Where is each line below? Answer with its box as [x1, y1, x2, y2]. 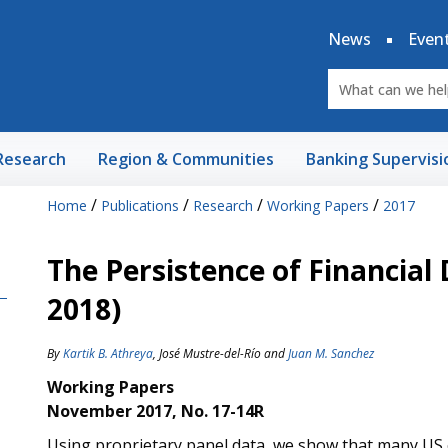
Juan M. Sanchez [287, 345, 374, 362]
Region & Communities [98, 148, 274, 170]
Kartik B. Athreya [62, 345, 153, 362]
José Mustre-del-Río [158, 345, 261, 362]
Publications [100, 196, 179, 215]
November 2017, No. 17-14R [46, 400, 264, 422]
